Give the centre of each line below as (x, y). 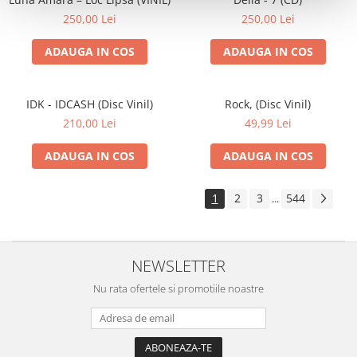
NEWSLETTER (178, 265)
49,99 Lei (268, 123)
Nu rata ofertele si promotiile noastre (178, 288)
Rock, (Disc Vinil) (268, 104)
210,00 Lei (89, 123)
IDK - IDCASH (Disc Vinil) (89, 104)
